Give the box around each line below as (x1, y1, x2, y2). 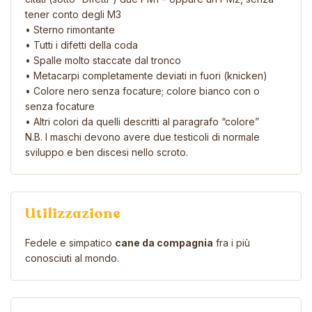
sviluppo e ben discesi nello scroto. (25, 146, 188, 158)
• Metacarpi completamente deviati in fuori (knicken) (25, 69, 267, 81)
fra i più (213, 236, 250, 249)
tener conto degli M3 (25, 8, 121, 20)
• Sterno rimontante (25, 23, 115, 36)
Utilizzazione (25, 203, 120, 223)
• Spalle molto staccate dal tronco (25, 54, 181, 66)
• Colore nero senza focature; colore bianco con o (25, 84, 260, 97)
